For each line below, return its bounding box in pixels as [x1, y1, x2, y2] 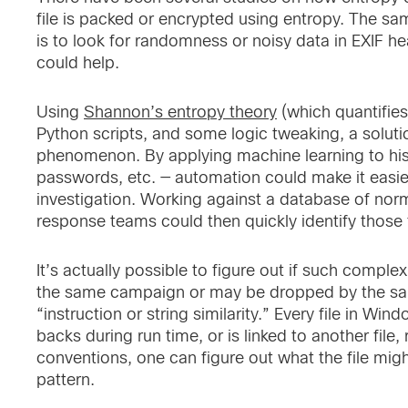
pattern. [36, 371, 95, 389]
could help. [36, 54, 119, 72]
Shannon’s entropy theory [84, 103, 277, 121]
